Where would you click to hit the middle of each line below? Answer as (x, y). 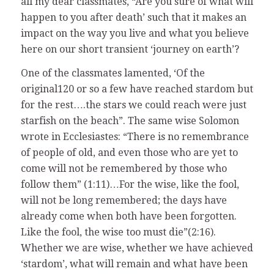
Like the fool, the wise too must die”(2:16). (118, 232)
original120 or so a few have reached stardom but (137, 89)
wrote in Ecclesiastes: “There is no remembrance (135, 137)
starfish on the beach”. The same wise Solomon (130, 121)
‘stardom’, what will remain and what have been (134, 264)
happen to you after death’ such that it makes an (133, 17)
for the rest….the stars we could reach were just (133, 105)
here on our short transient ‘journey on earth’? (130, 49)
